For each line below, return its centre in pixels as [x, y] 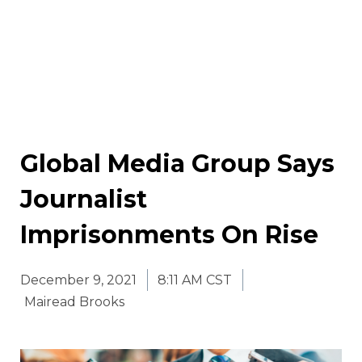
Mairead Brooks [74, 302]
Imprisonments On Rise [169, 235]
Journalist [84, 200]
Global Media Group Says [177, 164]
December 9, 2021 [78, 280]
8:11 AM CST [195, 280]
